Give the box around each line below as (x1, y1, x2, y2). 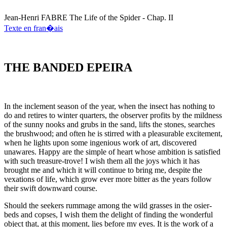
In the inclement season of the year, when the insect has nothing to (4, 101, 215, 110)
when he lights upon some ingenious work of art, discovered (4, 138, 197, 147)
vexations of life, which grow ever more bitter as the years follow (4, 174, 212, 183)
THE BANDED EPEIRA (4, 60, 132, 74)
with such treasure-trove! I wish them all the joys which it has (4, 156, 200, 165)
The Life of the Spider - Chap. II (69, 13, 173, 22)
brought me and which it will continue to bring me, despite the (4, 165, 202, 174)
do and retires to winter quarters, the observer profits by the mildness (4, 110, 222, 120)
